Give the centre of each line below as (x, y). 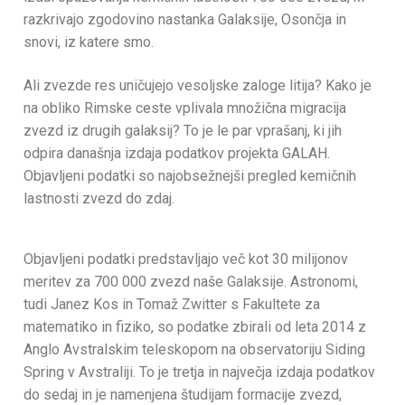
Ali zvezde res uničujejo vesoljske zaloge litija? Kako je (198, 85)
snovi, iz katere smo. (89, 42)
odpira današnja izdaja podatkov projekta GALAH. (177, 153)
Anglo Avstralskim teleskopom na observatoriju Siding (194, 350)
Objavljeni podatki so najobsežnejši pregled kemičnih (190, 175)
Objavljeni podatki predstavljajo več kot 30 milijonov (186, 259)
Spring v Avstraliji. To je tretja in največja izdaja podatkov (199, 372)
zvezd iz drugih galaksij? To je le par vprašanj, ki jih (183, 130)
